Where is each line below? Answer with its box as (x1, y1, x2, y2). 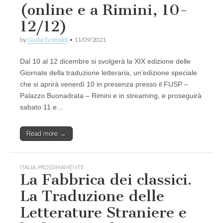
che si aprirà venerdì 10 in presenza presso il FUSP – (20, 80, 188, 89)
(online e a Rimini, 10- (20, 1, 188, 19)
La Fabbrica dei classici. (20, 171, 192, 189)
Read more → (26, 130, 66, 138)
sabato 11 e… (20, 103, 64, 111)
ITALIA (20, 164, 36, 171)
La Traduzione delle (20, 187, 164, 206)
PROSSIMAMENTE (38, 164, 84, 171)
